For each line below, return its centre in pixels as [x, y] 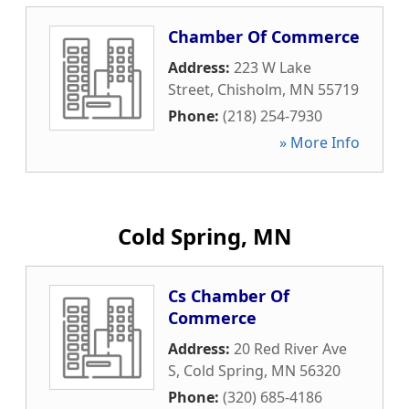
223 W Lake [273, 68]
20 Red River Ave [290, 349]
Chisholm [250, 89]
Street [189, 89]
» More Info [320, 142]
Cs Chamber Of [229, 296]
